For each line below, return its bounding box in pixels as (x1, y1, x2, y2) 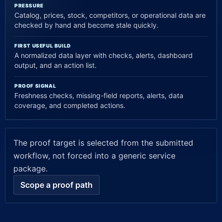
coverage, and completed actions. (14, 101, 125, 110)
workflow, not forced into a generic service (13, 151, 175, 161)
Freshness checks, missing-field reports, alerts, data (14, 91, 183, 100)
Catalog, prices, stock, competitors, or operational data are (14, 11, 206, 19)
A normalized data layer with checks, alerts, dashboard (14, 51, 193, 59)
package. (13, 164, 48, 173)
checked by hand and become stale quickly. (14, 21, 159, 29)
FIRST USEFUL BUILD (14, 43, 71, 49)
